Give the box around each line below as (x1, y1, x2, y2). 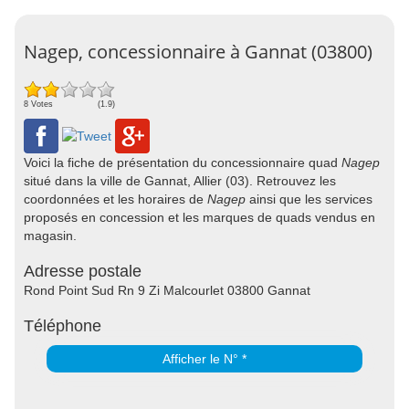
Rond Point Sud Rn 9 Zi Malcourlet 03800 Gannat (24, 283, 310, 298)
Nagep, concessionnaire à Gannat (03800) (24, 39, 372, 64)
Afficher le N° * (163, 351, 246, 366)
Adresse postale (24, 262, 142, 280)
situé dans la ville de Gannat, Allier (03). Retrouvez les (24, 173, 336, 188)
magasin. (24, 228, 77, 243)
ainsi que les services (246, 192, 372, 206)
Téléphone (24, 317, 101, 335)
